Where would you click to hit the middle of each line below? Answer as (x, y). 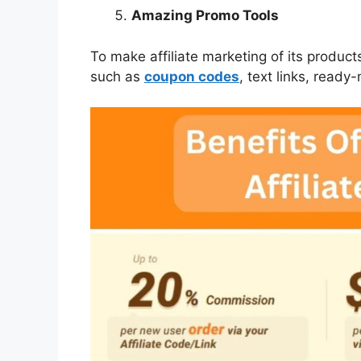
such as (117, 76)
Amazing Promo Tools (205, 16)
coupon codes (192, 76)
